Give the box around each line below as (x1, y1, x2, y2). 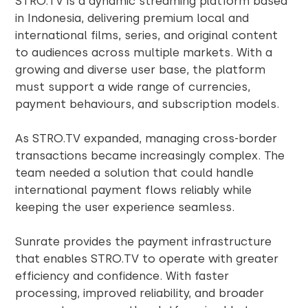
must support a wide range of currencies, (15, 79, 251, 93)
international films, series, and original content (15, 27, 278, 42)
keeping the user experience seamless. (15, 199, 235, 214)
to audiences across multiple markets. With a (15, 45, 273, 59)
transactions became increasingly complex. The (15, 148, 285, 162)
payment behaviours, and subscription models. (15, 96, 280, 111)
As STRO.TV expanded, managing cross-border (15, 131, 278, 145)
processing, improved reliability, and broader (15, 285, 265, 300)
